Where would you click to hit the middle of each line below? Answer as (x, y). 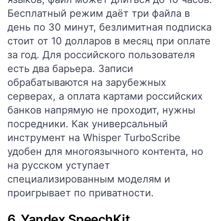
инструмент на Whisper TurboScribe (94, 138)
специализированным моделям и (89, 179)
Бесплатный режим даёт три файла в (99, 13)
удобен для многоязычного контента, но (105, 151)
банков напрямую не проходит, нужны (101, 110)
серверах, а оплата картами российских (105, 96)
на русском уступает (59, 165)
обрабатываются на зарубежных (87, 82)
